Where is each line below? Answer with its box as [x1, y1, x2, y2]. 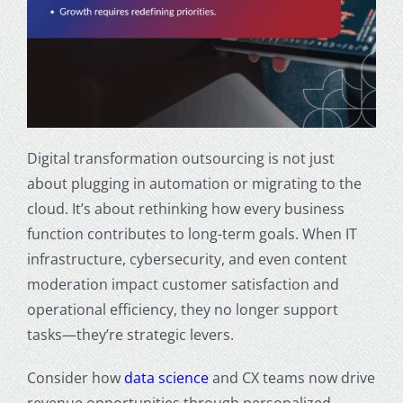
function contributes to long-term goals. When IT [26, 223, 357, 244]
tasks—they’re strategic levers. [26, 324, 234, 345]
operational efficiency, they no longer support [26, 299, 338, 319]
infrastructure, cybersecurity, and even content [26, 248, 347, 269]
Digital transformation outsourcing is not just [26, 148, 335, 168]
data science [123, 367, 209, 388]
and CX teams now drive [208, 367, 375, 388]
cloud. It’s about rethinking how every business [26, 198, 345, 219]
